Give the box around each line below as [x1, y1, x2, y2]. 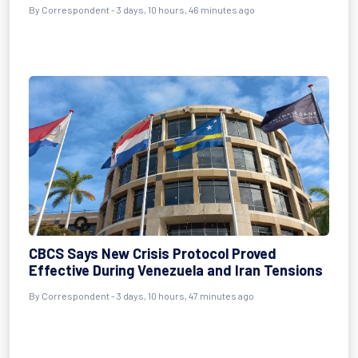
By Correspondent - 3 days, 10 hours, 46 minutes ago [29, 4, 255, 15]
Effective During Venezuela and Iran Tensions [29, 261, 323, 279]
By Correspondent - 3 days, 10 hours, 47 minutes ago [29, 290, 254, 301]
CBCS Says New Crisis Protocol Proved [29, 245, 276, 262]
